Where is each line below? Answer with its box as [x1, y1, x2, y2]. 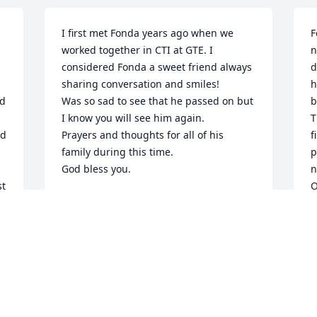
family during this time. [62, 145, 174, 159]
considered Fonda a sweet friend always [62, 60, 253, 74]
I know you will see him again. [62, 111, 208, 125]
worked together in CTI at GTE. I [62, 43, 214, 57]
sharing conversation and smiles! [62, 77, 220, 91]
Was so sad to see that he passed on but [62, 94, 254, 108]
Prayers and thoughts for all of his [62, 128, 224, 142]
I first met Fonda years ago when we [62, 26, 234, 40]
